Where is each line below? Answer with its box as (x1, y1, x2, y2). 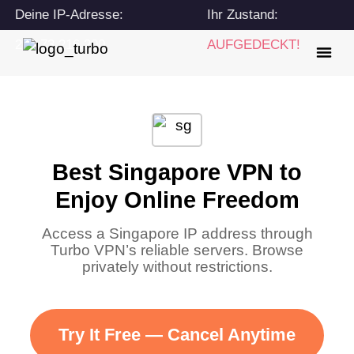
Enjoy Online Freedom (55, 186, 299, 213)
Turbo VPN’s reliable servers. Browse (51, 241, 303, 258)
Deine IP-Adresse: (15, 7, 124, 22)
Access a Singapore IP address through (41, 224, 313, 242)
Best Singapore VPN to (52, 159, 302, 185)
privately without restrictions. (81, 258, 273, 275)
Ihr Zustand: (207, 7, 279, 22)
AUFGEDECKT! (207, 37, 301, 52)
